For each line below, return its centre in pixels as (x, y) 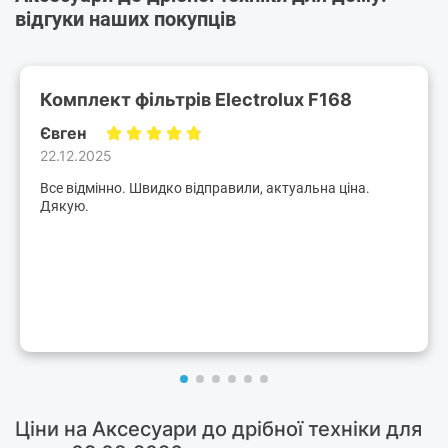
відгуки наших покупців (125, 19)
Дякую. (64, 206)
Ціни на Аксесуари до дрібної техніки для (218, 429)
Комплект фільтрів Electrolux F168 (196, 100)
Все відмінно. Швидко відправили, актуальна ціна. (205, 188)
